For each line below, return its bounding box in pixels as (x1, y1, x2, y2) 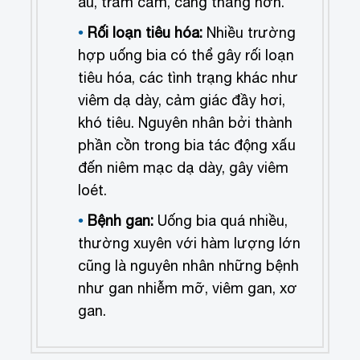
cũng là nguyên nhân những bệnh (78, 257, 300, 275)
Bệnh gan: (88, 212, 154, 230)
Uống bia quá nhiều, (153, 212, 288, 230)
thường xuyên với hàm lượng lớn (78, 235, 301, 252)
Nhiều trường (202, 24, 297, 42)
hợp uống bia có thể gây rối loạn (78, 47, 295, 64)
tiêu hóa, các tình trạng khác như (78, 69, 299, 87)
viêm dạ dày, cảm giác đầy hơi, (78, 92, 286, 109)
